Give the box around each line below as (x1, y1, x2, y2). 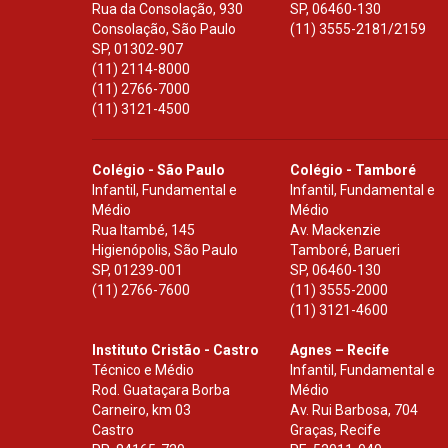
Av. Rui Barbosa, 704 (290, 402, 419, 419)
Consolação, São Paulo (92, 21, 236, 38)
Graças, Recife (290, 422, 382, 439)
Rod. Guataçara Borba (92, 382, 230, 399)
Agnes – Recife (290, 342, 390, 359)
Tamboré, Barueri (290, 242, 401, 259)
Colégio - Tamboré (290, 162, 417, 179)
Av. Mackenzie (290, 222, 382, 239)
